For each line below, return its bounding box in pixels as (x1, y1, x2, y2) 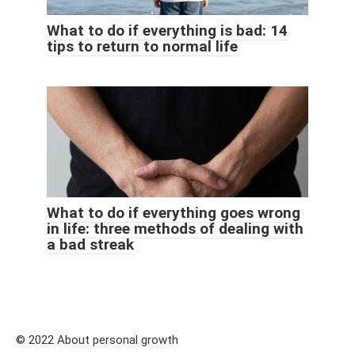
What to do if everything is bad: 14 (47, 21, 288, 40)
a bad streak (47, 235, 134, 254)
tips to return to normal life (47, 36, 238, 55)
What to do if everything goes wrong (47, 203, 300, 222)
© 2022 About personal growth (16, 332, 178, 347)
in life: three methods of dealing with (47, 219, 303, 238)
